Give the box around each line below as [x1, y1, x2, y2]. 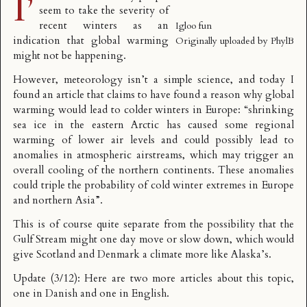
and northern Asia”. [13, 193, 103, 208]
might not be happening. [13, 49, 126, 63]
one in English [99, 286, 167, 302]
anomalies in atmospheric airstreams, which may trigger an [13, 148, 294, 163]
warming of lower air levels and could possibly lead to [13, 133, 294, 148]
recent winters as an [39, 19, 169, 33]
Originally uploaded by [175, 34, 271, 47]
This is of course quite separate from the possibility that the [13, 217, 294, 232]
